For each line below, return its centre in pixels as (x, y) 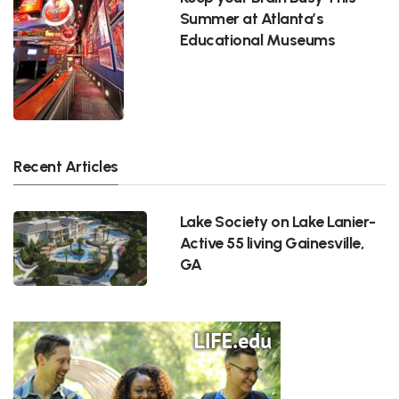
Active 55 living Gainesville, (272, 242)
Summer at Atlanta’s (252, 18)
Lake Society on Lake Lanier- (277, 221)
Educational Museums (257, 39)
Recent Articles (66, 166)
